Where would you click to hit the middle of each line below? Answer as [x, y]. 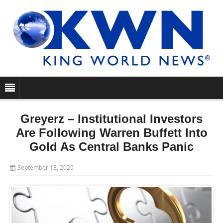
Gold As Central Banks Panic [111, 147]
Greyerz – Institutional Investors [111, 119]
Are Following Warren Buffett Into [111, 133]
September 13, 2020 [46, 168]
